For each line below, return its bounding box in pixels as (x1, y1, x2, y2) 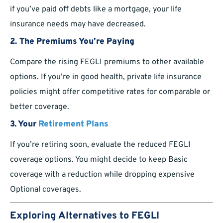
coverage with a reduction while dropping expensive (10, 170, 195, 180)
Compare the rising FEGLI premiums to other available (10, 57, 204, 68)
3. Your (10, 119, 38, 130)
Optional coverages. (10, 185, 81, 195)
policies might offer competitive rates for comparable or (10, 87, 210, 98)
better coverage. (10, 102, 69, 112)
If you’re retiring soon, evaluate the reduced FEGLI (10, 140, 191, 150)
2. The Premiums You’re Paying (10, 36, 134, 48)
